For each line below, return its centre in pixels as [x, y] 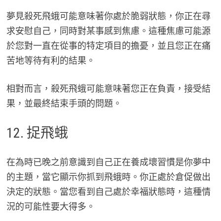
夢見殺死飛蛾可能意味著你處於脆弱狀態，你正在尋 [108, 16]
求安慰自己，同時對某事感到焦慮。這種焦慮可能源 [108, 31]
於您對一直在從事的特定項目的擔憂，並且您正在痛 [108, 46]
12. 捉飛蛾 [37, 133]
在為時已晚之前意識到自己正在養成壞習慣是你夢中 [108, 162]
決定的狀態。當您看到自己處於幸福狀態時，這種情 [108, 192]
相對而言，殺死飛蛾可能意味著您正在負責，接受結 [108, 89]
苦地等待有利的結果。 [51, 61]
